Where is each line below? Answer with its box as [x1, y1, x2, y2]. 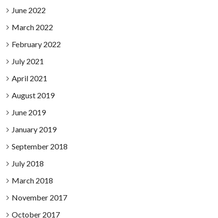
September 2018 [11, 142, 68, 151]
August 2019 [11, 91, 54, 100]
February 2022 [11, 39, 61, 49]
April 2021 [11, 73, 47, 83]
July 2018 [11, 159, 44, 168]
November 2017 [11, 193, 67, 202]
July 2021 [11, 56, 44, 66]
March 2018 [11, 176, 53, 185]
